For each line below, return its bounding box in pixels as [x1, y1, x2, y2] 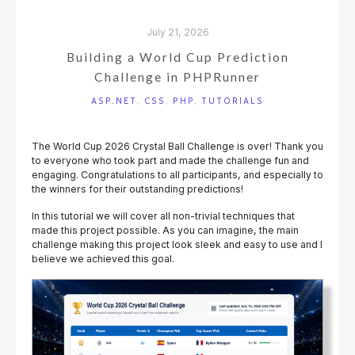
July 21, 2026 [146, 26, 209, 39]
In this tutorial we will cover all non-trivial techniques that [32, 210, 295, 223]
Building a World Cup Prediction [66, 50, 289, 65]
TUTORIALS [201, 96, 264, 107]
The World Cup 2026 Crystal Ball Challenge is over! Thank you [32, 140, 323, 153]
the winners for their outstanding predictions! [32, 183, 243, 196]
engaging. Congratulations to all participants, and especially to [32, 169, 323, 181]
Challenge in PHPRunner [94, 70, 261, 85]
